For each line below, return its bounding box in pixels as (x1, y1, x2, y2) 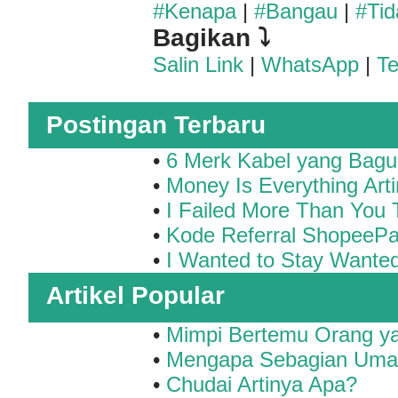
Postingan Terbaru (46, 110, 266, 139)
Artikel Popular (46, 281, 225, 309)
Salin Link (153, 52, 243, 76)
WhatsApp (261, 52, 359, 76)
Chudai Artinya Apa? (166, 371, 357, 396)
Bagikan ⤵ (153, 23, 270, 52)
